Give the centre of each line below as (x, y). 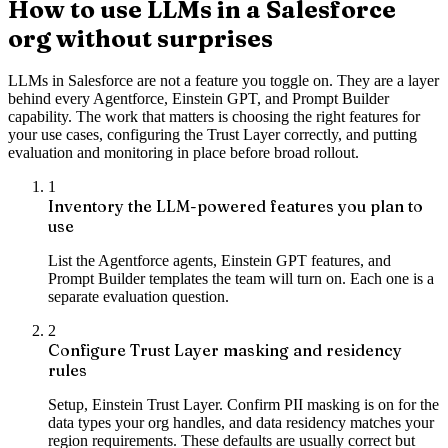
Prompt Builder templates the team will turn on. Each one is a (241, 279)
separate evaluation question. (138, 297)
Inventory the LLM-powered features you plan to (235, 206)
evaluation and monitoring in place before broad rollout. (183, 153)
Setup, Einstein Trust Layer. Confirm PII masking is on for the (243, 405)
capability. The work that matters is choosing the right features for (214, 117)
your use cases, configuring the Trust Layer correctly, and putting (212, 135)
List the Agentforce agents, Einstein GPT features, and (219, 261)
